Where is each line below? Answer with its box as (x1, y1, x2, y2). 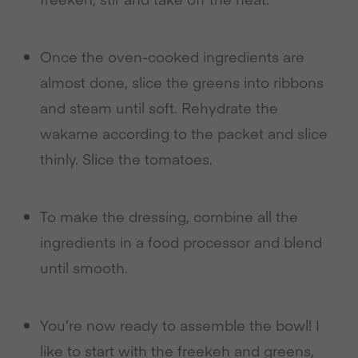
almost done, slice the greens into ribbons (40, 72, 324, 92)
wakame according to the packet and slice (40, 123, 328, 143)
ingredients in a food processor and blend (40, 232, 322, 252)
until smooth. (40, 257, 128, 277)
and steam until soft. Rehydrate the (40, 97, 278, 117)
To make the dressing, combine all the (40, 206, 298, 226)
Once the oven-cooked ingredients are (40, 46, 304, 66)
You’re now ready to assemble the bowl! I (40, 315, 320, 335)
